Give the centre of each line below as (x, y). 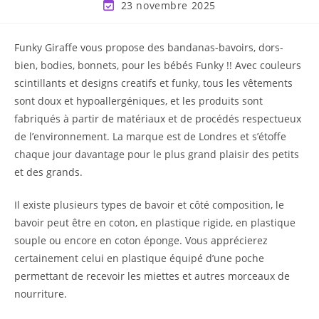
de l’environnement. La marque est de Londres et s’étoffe (150, 136)
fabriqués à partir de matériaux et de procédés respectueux (158, 119)
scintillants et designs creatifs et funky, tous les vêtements (153, 83)
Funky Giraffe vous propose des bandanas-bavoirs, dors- (149, 47)
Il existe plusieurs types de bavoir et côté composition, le (149, 205)
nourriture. (42, 294)
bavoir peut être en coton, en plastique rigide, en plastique (155, 223)
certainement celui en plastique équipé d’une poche (139, 258)
